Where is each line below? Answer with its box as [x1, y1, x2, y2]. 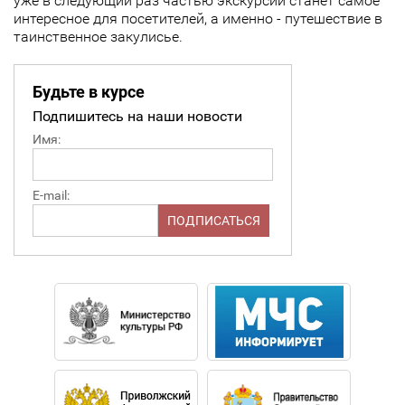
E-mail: [33, 188, 70, 203]
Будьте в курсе [33, 82, 145, 102]
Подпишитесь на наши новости [33, 108, 242, 126]
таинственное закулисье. [14, 28, 183, 46]
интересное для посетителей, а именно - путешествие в [14, 10, 382, 28]
